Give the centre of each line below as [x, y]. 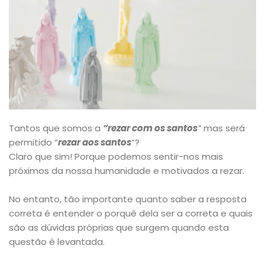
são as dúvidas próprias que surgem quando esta [119, 228]
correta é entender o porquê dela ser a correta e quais [131, 214]
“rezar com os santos [150, 128]
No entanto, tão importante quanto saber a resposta [128, 199]
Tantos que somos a [56, 128]
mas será [224, 128]
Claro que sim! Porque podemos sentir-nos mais [116, 157]
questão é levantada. [57, 242]
